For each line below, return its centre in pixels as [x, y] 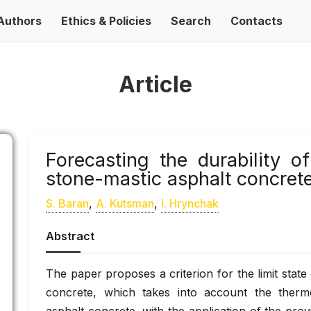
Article [155, 84]
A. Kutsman [125, 203]
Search [191, 21]
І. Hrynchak [190, 203]
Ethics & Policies [106, 21]
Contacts [257, 21]
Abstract [70, 236]
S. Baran [67, 203]
